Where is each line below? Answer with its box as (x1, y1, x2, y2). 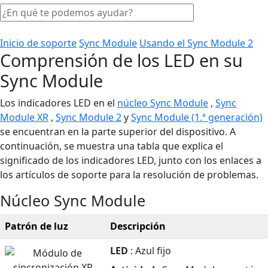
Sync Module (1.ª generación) (131, 110, 263, 124)
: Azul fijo (128, 243, 171, 257)
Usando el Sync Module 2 (139, 36, 253, 50)
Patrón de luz (5, 219, 68, 233)
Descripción (110, 219, 166, 233)
